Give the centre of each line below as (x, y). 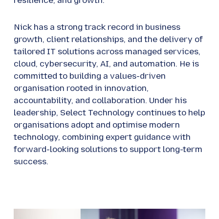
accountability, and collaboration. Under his (100, 100)
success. (31, 161)
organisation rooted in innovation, (81, 88)
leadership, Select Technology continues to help (109, 112)
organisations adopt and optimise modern (97, 125)
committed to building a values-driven (90, 76)
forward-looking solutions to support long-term (108, 149)
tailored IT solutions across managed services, (107, 51)
